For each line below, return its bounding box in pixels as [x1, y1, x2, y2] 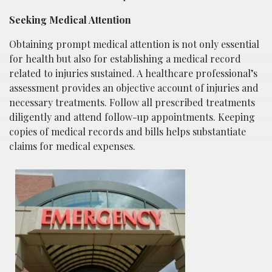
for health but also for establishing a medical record [9, 52, 241, 65]
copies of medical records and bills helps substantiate [9, 125, 246, 138]
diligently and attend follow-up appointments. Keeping [9, 110, 255, 123]
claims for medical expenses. [9, 140, 135, 152]
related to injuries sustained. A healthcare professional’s [9, 67, 257, 80]
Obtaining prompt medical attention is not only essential [9, 38, 259, 50]
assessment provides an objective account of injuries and [9, 81, 259, 94]
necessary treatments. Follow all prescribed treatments [9, 96, 255, 109]
